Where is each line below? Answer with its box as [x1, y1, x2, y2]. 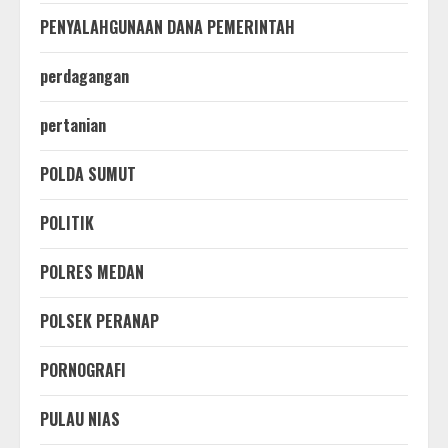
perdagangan [40, 63, 129, 88]
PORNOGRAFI [40, 357, 126, 382]
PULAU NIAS [40, 406, 120, 431]
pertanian [40, 112, 106, 137]
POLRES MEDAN [40, 259, 144, 284]
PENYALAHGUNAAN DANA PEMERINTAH [40, 14, 295, 39]
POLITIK [40, 210, 94, 235]
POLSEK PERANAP [40, 308, 159, 333]
